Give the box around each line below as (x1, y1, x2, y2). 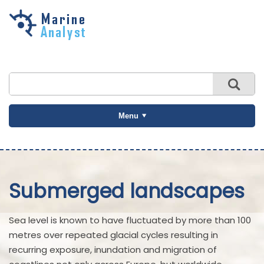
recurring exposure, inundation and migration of (9, 243, 217, 256)
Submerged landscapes (9, 177, 245, 206)
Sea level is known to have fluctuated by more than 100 (9, 213, 251, 226)
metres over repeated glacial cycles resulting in (9, 228, 218, 241)
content (20, 52, 49, 62)
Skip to (20, 22, 47, 33)
